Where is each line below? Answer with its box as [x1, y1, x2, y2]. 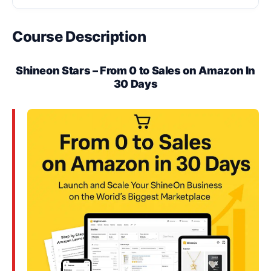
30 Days [113, 77, 158, 90]
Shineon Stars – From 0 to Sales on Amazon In [15, 64, 256, 77]
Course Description [12, 27, 146, 45]
